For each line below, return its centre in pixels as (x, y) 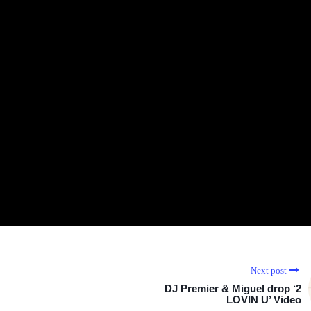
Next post (269, 271)
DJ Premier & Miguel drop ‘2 (233, 289)
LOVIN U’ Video (264, 300)
